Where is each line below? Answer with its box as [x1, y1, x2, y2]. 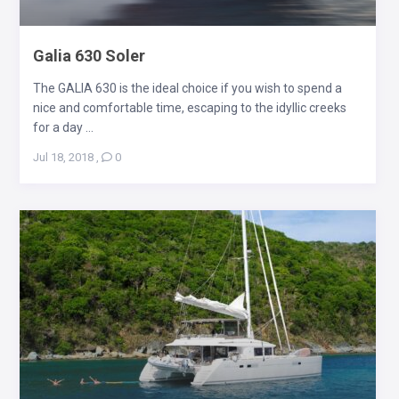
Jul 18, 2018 [32, 150, 94, 164]
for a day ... [32, 119, 94, 134]
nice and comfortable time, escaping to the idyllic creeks [32, 100, 346, 115]
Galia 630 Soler [32, 45, 145, 65]
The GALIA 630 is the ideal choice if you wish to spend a [32, 80, 342, 95]
